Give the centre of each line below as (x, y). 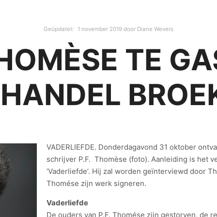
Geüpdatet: (59, 29)
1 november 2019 (100, 29)
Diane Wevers (155, 29)
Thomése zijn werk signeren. (96, 183)
